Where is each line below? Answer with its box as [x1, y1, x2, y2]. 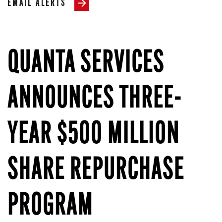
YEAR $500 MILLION [7, 121, 179, 151]
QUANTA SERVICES [7, 50, 165, 79]
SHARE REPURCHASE [7, 157, 184, 186]
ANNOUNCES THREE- [7, 85, 182, 115]
